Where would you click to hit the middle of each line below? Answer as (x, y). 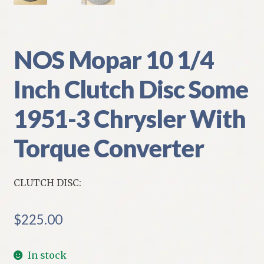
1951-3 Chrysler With (129, 118)
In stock (47, 255)
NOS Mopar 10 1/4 (113, 59)
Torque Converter (108, 148)
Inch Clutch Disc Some (131, 89)
